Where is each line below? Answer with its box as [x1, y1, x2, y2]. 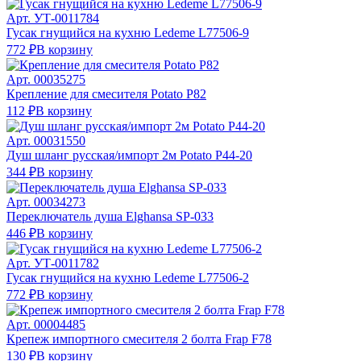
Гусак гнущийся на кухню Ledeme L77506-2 [6, 270, 249, 284]
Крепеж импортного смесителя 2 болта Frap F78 [6, 331, 272, 346]
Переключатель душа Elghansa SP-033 [6, 209, 214, 223]
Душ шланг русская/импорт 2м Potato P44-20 [6, 147, 252, 162]
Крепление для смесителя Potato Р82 [6, 86, 206, 101]
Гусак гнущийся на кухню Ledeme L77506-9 [6, 25, 249, 39]
